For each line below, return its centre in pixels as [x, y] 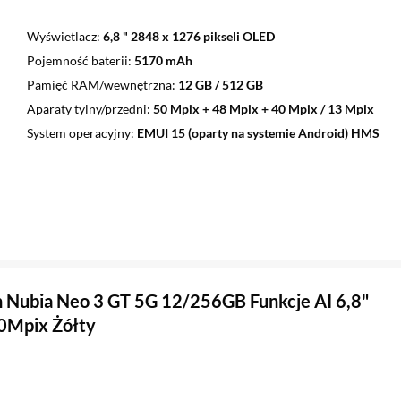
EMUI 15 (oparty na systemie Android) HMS [258, 133]
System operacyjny [78, 133]
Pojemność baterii [77, 61]
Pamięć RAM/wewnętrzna [99, 85]
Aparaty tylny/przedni [86, 109]
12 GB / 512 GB [220, 85]
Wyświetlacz [61, 37]
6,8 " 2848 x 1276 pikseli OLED [188, 37]
